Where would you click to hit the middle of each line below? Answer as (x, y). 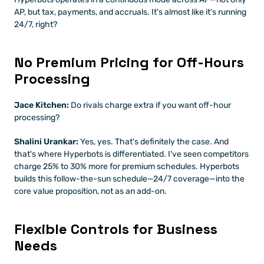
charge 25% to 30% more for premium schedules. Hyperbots (127, 166)
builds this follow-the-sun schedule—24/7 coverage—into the (129, 179)
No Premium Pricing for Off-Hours (129, 62)
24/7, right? (36, 24)
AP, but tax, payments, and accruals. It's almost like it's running (130, 12)
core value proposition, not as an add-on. (90, 191)
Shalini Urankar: (46, 142)
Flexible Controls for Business (116, 229)
